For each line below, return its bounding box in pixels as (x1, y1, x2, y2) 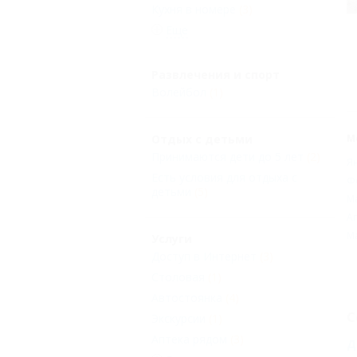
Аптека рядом (151, 331, 227, 347)
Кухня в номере (151, 2, 236, 18)
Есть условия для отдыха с (151, 170, 297, 186)
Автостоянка (151, 290, 222, 306)
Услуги (151, 231, 192, 247)
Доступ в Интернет (151, 249, 257, 265)
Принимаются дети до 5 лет (151, 149, 304, 165)
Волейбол (151, 84, 206, 100)
